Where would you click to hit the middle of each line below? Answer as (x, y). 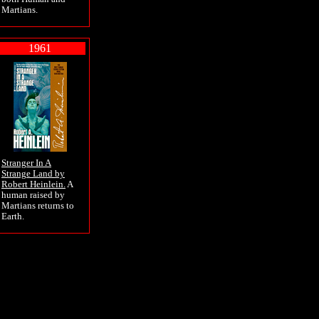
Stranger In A (26, 163)
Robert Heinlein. (33, 184)
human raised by (33, 195)
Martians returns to (38, 206)
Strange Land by (33, 174)
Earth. (13, 216)
